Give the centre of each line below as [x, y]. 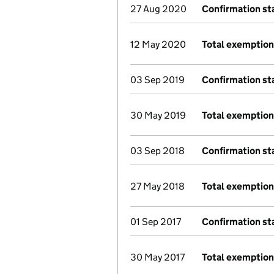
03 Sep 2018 [157, 151]
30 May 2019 [158, 115]
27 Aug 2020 [158, 9]
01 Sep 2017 [156, 222]
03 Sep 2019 [157, 80]
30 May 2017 [157, 257]
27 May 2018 [157, 186]
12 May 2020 [158, 44]
